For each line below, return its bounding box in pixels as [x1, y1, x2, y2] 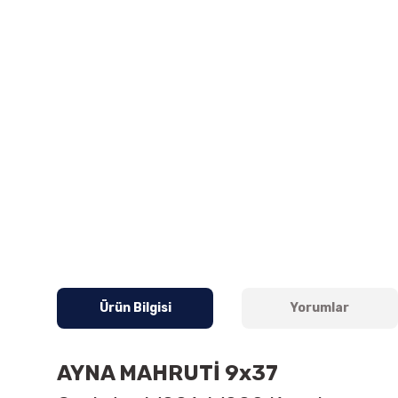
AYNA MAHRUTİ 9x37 [57, 361, 283, 386]
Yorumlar [291, 300, 349, 315]
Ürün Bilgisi [99, 300, 171, 315]
